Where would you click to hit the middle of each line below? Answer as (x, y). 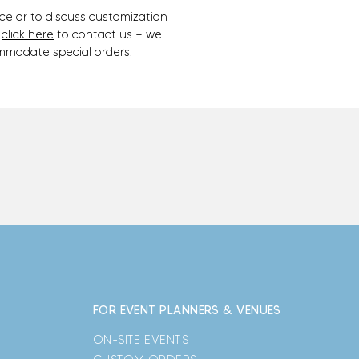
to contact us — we (108, 35)
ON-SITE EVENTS (141, 340)
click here (28, 35)
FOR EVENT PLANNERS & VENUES (187, 311)
